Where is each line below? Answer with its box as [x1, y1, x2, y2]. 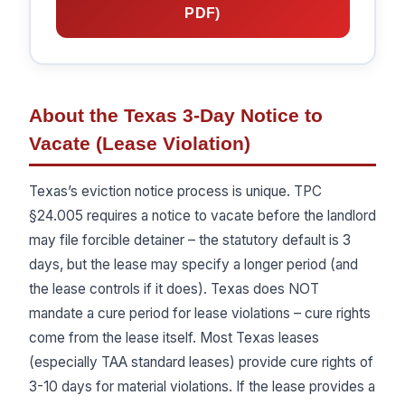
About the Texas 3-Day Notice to [29, 104, 323, 126]
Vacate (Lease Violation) [29, 132, 250, 154]
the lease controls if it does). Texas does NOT [29, 280, 319, 298]
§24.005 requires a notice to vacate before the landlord [29, 207, 376, 225]
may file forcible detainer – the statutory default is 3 [29, 231, 351, 250]
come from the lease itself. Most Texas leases [29, 329, 319, 347]
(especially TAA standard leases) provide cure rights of [29, 353, 373, 372]
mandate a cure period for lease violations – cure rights [29, 305, 371, 323]
